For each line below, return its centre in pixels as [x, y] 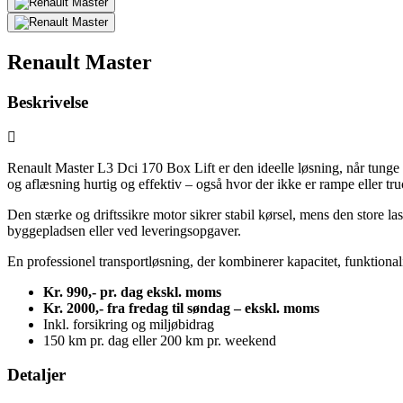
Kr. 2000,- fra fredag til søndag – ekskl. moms [181, 308]
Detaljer [36, 375]
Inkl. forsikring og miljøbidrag [130, 324]
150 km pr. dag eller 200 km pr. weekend [160, 340]
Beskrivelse [48, 102]
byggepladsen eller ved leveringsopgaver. [124, 230]
